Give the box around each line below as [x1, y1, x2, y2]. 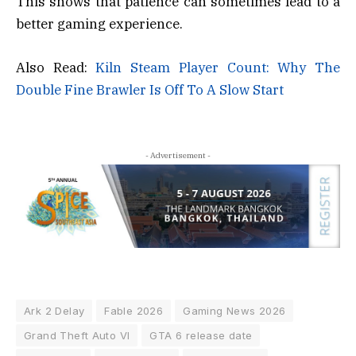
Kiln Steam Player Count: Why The [95, 58, 341, 76]
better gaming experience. [16, 15, 183, 33]
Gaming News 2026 [183, 304, 286, 317]
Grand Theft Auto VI [24, 328, 130, 342]
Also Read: [16, 58, 96, 76]
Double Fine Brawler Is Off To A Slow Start [16, 80, 284, 99]
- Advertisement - [145, 149, 211, 161]
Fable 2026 [104, 304, 164, 317]
